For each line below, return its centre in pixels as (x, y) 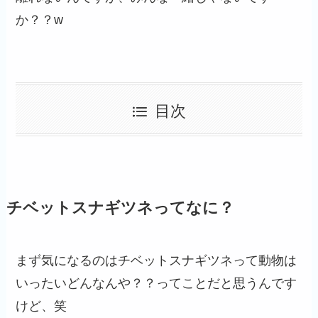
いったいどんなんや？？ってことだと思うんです (157, 283)
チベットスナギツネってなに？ (120, 208)
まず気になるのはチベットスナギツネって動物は (157, 260)
